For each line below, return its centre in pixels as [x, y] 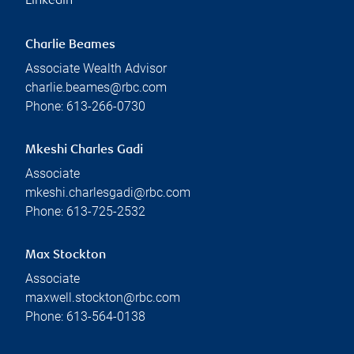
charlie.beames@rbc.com [96, 87]
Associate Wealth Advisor [96, 68]
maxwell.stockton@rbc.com [103, 297]
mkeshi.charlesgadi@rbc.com [108, 192]
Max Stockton [66, 255]
